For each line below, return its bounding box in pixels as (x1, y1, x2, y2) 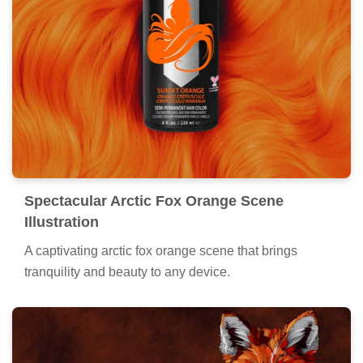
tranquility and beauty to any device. (24, 264, 230, 279)
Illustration (24, 213, 99, 230)
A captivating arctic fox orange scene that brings (24, 243, 297, 258)
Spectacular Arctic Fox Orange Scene (24, 192, 284, 209)
